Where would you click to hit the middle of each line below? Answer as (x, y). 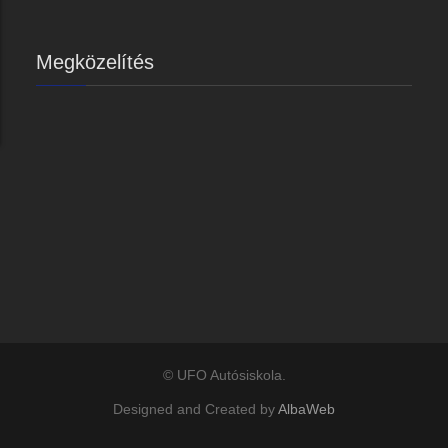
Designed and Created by (195, 408)
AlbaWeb (306, 408)
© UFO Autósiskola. (224, 374)
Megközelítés (95, 61)
